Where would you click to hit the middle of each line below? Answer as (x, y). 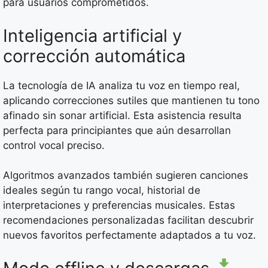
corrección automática (94, 56)
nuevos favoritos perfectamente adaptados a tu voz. (130, 235)
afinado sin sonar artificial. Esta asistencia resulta (122, 115)
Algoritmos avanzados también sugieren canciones (126, 176)
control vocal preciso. (54, 145)
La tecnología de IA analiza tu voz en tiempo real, (121, 85)
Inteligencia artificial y (92, 35)
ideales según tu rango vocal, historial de (102, 191)
